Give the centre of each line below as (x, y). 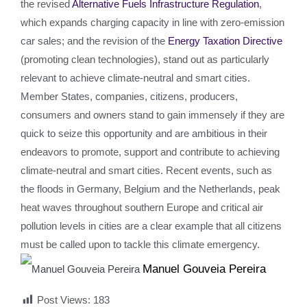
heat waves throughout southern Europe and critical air (142, 207)
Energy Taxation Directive (225, 41)
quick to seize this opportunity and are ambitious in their (144, 133)
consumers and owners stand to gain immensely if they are (152, 115)
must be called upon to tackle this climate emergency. (140, 244)
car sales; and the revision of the (94, 41)
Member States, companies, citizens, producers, (129, 96)
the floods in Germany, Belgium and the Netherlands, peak (150, 189)
